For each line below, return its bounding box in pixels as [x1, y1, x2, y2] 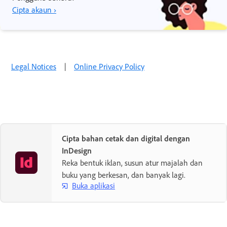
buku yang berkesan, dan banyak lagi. [62, 169, 185, 180]
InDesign [62, 145, 92, 156]
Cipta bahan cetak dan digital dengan [62, 133, 190, 143]
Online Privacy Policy [74, 61, 144, 71]
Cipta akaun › [12, 4, 56, 15]
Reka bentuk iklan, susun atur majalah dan [62, 157, 203, 168]
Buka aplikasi [72, 180, 115, 191]
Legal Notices [11, 61, 56, 71]
